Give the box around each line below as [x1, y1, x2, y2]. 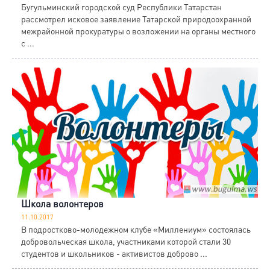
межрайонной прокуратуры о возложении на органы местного [21, 25, 256, 37]
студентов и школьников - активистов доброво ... [21, 248, 207, 259]
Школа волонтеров [21, 197, 104, 210]
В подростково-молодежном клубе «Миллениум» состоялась [21, 224, 251, 235]
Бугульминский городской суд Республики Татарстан [21, 1, 222, 13]
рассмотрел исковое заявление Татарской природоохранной [21, 13, 251, 25]
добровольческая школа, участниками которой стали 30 [21, 236, 231, 247]
